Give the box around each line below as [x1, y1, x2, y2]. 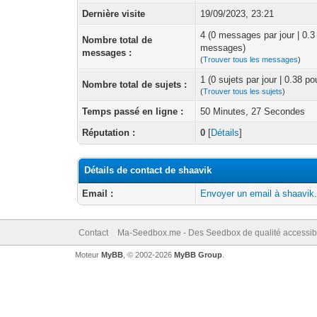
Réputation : [82, 127, 136, 138]
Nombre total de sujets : [82, 79, 188, 90]
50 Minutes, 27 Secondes [200, 106, 306, 117]
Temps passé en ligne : [82, 106, 184, 117]
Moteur [74, 250, 101, 259]
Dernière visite [82, 8, 146, 19]
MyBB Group [173, 250, 222, 259]
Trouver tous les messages [203, 55, 299, 64]
